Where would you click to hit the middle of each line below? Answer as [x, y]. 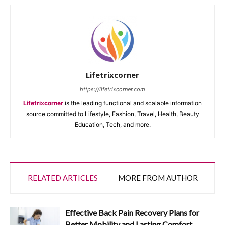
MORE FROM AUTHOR [158, 178]
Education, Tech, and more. [113, 125]
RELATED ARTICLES [63, 178]
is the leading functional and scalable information [133, 103]
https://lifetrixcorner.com [113, 90]
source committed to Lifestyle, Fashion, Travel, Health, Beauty [113, 114]
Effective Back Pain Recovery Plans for [132, 213]
